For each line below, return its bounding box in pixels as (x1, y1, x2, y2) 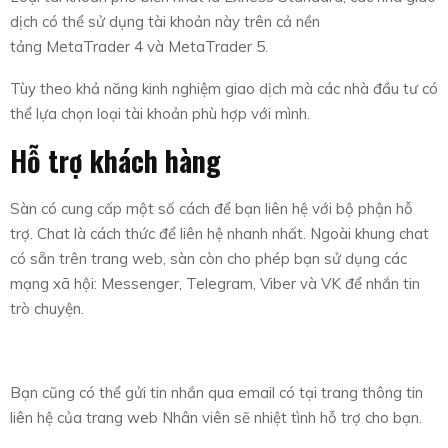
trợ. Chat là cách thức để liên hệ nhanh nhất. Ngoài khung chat (10, 223, 429, 243)
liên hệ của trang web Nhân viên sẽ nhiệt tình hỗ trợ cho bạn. (10, 407, 422, 427)
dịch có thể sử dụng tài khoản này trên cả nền (10, 11, 320, 31)
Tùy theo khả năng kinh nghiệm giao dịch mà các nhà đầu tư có (10, 78, 438, 98)
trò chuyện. (10, 298, 84, 318)
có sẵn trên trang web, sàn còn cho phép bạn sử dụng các (10, 248, 407, 268)
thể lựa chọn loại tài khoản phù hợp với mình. (10, 103, 310, 123)
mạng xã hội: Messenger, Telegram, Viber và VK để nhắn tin (10, 273, 420, 293)
